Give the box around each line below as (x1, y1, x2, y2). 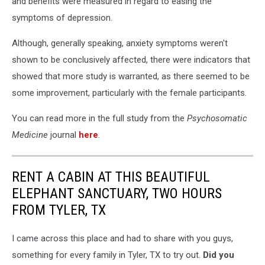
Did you (203, 249, 234, 260)
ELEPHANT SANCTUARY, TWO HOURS (12, 185, 222, 202)
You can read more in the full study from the (12, 112, 187, 124)
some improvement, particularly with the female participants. (12, 87, 247, 98)
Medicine (12, 129, 48, 140)
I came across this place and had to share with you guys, (12, 232, 233, 244)
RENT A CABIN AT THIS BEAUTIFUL (12, 168, 210, 185)
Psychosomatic (187, 112, 247, 124)
